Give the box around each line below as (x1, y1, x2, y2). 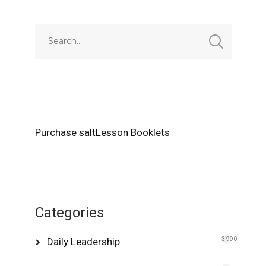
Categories (35, 204, 104, 221)
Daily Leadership (47, 235, 121, 248)
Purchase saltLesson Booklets (35, 126, 170, 138)
